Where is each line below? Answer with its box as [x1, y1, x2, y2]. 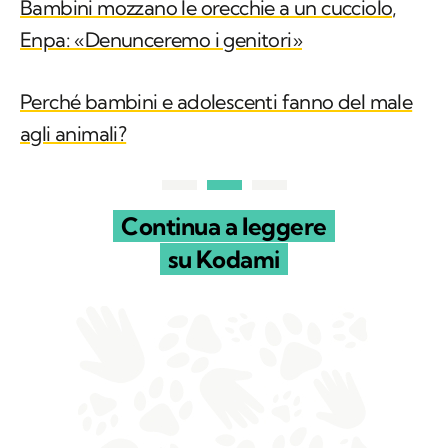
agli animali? [20, 41, 127, 67]
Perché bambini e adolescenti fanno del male [20, 9, 413, 35]
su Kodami [168, 164, 280, 195]
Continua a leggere [121, 131, 327, 162]
